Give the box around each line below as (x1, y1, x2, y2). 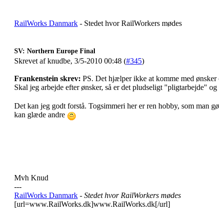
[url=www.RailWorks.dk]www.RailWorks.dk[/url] (14, 200, 170, 208)
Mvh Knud (14, 174, 48, 182)
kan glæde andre (14, 110, 67, 119)
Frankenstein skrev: (14, 74, 81, 83)
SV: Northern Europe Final (14, 47, 95, 55)
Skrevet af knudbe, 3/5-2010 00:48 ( (14, 57, 126, 65)
